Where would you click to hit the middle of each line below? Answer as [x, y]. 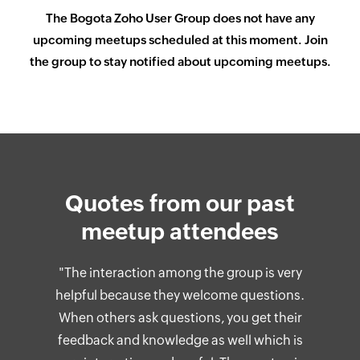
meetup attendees [180, 231]
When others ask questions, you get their [180, 317]
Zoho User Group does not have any [213, 18]
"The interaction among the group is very [180, 272]
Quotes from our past [180, 203]
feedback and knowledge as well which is [180, 340]
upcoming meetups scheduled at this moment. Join [180, 39]
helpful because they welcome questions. [180, 295]
